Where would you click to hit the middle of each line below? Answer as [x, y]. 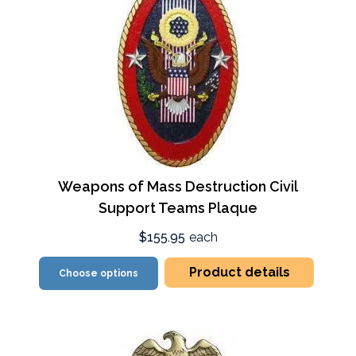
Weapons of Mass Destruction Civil [178, 186]
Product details [239, 272]
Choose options [99, 273]
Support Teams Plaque [178, 208]
